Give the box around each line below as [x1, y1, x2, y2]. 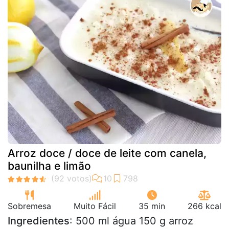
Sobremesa [8, 201, 51, 211]
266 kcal [188, 201, 221, 211]
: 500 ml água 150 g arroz [70, 215, 193, 227]
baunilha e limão [8, 159, 91, 172]
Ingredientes [8, 215, 70, 227]
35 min [139, 201, 165, 211]
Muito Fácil [74, 201, 116, 211]
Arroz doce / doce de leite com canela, [8, 147, 207, 159]
